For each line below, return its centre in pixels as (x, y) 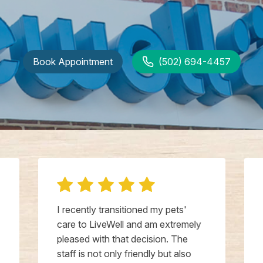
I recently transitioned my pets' (122, 210)
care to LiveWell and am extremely (129, 225)
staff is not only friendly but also (124, 254)
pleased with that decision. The (122, 239)
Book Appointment (73, 62)
